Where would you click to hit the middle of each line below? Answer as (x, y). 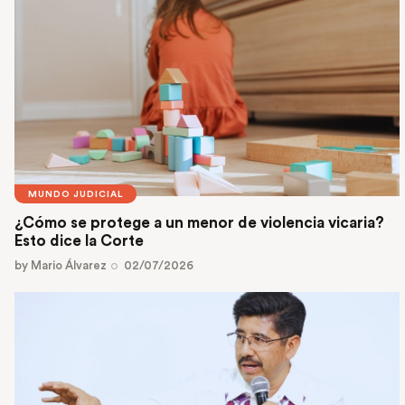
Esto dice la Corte (81, 240)
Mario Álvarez (69, 266)
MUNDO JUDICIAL (75, 195)
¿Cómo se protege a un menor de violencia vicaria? (199, 222)
